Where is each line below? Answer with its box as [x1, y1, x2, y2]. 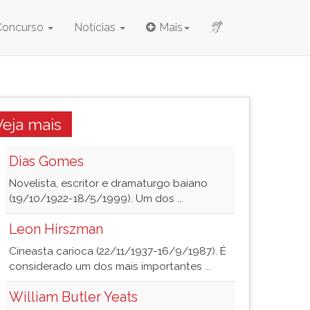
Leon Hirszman [9, 221, 103, 237]
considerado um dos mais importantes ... [9, 260, 211, 273]
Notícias [74, 21, 118, 34]
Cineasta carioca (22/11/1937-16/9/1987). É [9, 245, 226, 257]
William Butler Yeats [9, 289, 138, 305]
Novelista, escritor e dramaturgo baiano [9, 177, 208, 190]
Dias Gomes [9, 153, 84, 170]
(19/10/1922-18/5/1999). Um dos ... [9, 192, 183, 205]
